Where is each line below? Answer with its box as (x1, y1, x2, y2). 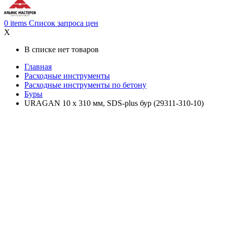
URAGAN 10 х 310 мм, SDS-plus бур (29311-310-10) (24, 99, 204, 108)
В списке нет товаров (24, 45, 99, 54)
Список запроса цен (29, 19, 98, 28)
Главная (24, 62, 52, 71)
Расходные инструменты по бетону (24, 81, 146, 90)
